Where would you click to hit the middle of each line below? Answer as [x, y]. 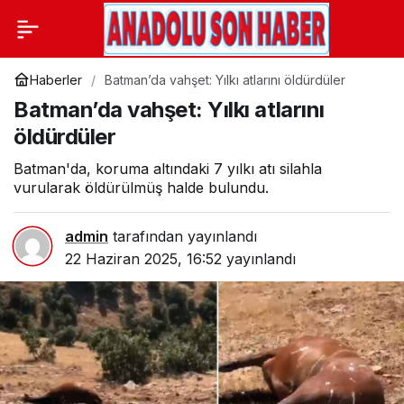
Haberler [56, 79]
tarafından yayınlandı [183, 236]
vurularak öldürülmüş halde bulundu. [141, 188]
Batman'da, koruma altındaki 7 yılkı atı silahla [168, 169]
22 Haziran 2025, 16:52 [143, 259]
